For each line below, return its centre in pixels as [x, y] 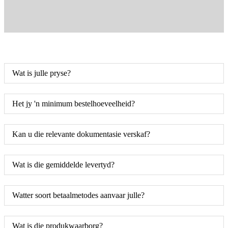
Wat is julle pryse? [41, 73]
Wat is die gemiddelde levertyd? [63, 164]
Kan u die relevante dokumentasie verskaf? [81, 134]
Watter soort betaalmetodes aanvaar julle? [78, 195]
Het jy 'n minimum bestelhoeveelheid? [74, 103]
